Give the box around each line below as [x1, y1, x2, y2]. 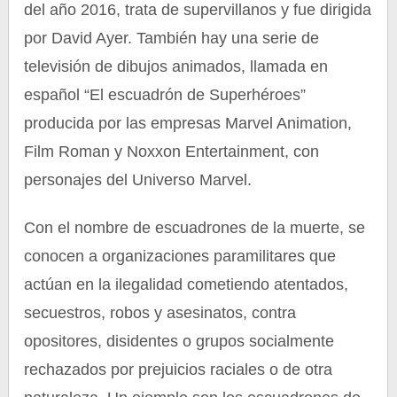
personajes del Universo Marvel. [24, 171, 253, 189]
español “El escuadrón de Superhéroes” [24, 86, 307, 104]
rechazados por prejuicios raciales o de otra [24, 361, 333, 378]
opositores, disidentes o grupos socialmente [24, 332, 335, 350]
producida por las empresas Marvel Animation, [24, 114, 353, 132]
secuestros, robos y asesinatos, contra [24, 304, 297, 322]
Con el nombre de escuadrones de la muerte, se [24, 219, 366, 237]
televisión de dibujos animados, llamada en [24, 58, 329, 75]
